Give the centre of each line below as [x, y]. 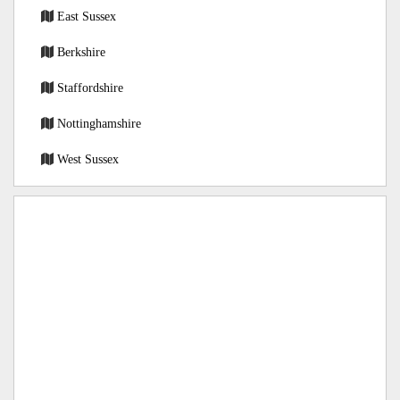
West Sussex [88, 159]
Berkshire [81, 52]
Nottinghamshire [99, 123]
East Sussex [87, 16]
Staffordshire [90, 87]
